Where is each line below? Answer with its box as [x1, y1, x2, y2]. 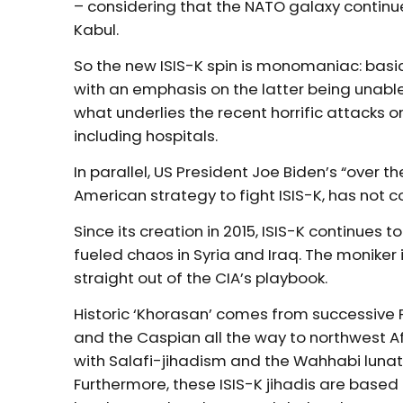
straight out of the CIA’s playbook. [74, 266, 328, 289]
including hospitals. [74, 124, 219, 147]
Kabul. [74, 18, 120, 40]
